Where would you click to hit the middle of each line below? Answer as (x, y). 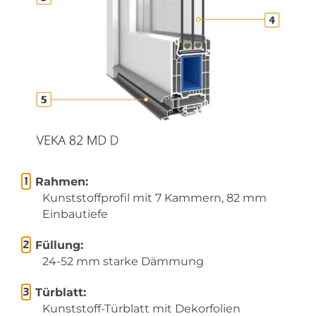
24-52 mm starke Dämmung (123, 261)
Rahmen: (62, 181)
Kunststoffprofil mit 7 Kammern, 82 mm (154, 197)
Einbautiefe (75, 214)
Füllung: (59, 245)
